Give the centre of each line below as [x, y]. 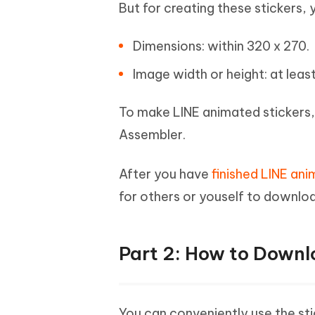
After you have [165, 174]
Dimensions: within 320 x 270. [221, 46]
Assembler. [152, 135]
